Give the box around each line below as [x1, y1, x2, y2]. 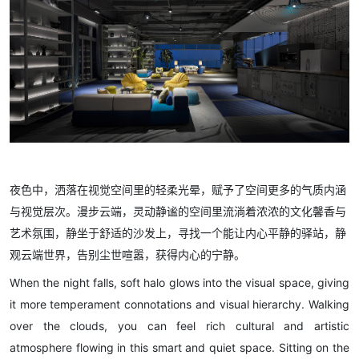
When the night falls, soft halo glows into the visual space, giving [10, 276, 349, 290]
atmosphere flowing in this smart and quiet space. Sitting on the [10, 341, 349, 355]
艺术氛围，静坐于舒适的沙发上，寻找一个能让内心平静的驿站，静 [10, 226, 346, 240]
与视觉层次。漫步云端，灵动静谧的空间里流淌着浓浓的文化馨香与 [10, 204, 346, 219]
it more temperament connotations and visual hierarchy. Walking [10, 297, 349, 312]
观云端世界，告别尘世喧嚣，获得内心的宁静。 [10, 248, 245, 262]
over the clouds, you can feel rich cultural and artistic [10, 319, 349, 333]
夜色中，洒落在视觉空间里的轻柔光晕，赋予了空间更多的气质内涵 [10, 183, 346, 197]
